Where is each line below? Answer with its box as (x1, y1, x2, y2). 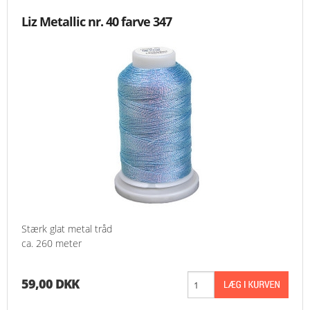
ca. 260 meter (21, 237, 82, 250)
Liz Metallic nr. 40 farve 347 (21, 13, 172, 30)
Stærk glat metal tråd (21, 222, 112, 236)
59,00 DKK (21, 275, 79, 293)
